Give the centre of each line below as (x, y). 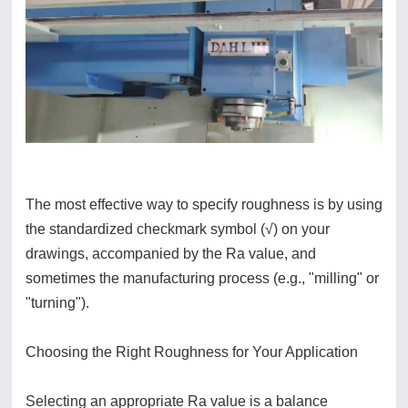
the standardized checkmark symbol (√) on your (178, 229)
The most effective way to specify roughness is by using (204, 205)
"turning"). (57, 303)
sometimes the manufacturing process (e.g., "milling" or (202, 279)
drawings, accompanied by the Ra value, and (171, 254)
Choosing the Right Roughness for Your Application (192, 352)
